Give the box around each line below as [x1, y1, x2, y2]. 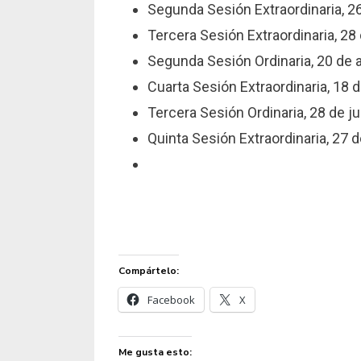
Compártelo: [118, 264, 179, 277]
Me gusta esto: [118, 346, 192, 359]
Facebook [147, 293, 195, 307]
